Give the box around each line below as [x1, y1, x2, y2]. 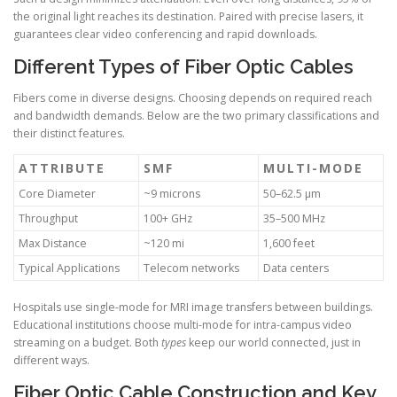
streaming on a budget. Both [13, 335, 161, 351]
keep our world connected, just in [186, 335, 361, 351]
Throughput [19, 211, 78, 227]
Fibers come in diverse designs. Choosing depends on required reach [13, 90, 372, 106]
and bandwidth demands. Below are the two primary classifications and [13, 108, 379, 124]
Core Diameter [19, 186, 96, 202]
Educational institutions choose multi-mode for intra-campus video [13, 317, 352, 333]
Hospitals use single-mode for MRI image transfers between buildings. [13, 300, 373, 315]
